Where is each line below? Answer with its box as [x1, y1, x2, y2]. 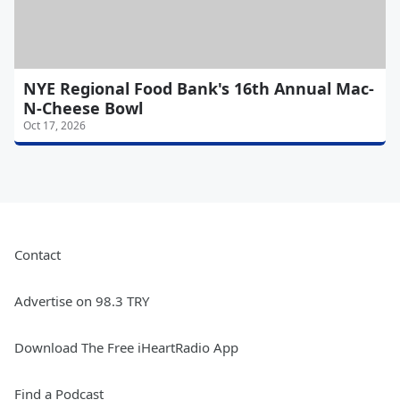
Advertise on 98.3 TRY [14, 292, 149, 311]
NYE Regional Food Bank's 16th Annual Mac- [23, 78, 374, 100]
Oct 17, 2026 [23, 118, 86, 134]
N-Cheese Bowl [23, 97, 143, 120]
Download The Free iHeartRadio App [14, 338, 238, 357]
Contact [14, 246, 61, 264]
